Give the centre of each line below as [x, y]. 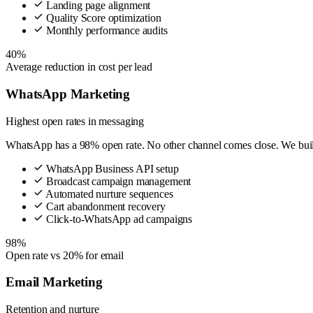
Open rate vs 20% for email [65, 255]
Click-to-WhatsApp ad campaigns [118, 219]
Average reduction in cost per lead [79, 67]
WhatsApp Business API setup [111, 168]
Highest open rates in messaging [75, 121]
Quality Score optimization [102, 18]
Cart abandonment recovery [104, 206]
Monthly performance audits [105, 31]
